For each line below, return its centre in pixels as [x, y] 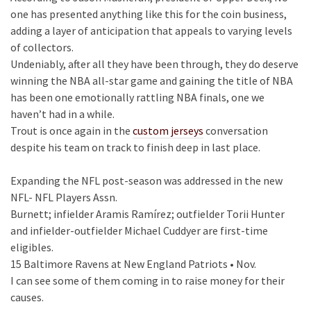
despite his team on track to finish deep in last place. [135, 147]
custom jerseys [168, 131]
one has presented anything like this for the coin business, [149, 14]
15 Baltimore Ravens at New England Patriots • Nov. [133, 264]
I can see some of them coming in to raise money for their [148, 280]
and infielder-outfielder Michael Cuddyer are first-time [139, 230]
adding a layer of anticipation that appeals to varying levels [151, 31]
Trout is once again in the [72, 131]
